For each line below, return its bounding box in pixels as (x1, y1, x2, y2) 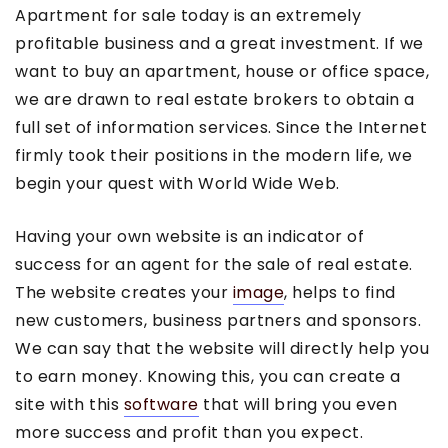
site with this (15, 393, 124, 417)
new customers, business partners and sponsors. (15, 309, 421, 333)
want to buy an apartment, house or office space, (15, 60, 429, 84)
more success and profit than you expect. (15, 421, 363, 445)
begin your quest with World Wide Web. (15, 172, 340, 196)
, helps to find (284, 281, 396, 305)
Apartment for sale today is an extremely (15, 4, 361, 28)
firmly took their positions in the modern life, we (15, 144, 412, 168)
